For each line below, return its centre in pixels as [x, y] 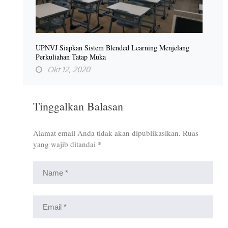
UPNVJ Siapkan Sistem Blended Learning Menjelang [112, 48]
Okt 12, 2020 [69, 70]
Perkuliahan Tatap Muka [71, 57]
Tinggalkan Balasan [78, 106]
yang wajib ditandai [65, 144]
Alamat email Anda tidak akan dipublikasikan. [107, 133]
